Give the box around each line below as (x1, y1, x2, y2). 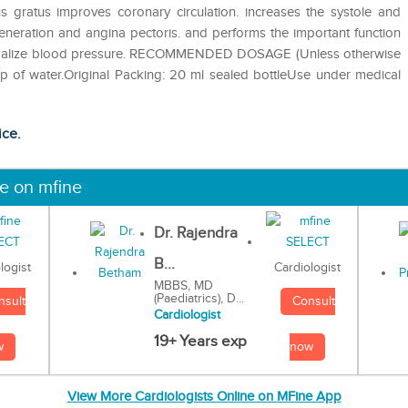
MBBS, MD (153, 278, 213, 293)
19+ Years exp (153, 331, 247, 351)
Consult (291, 294, 335, 310)
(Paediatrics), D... (153, 291, 244, 306)
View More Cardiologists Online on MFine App (66, 389, 342, 405)
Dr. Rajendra (153, 223, 238, 242)
